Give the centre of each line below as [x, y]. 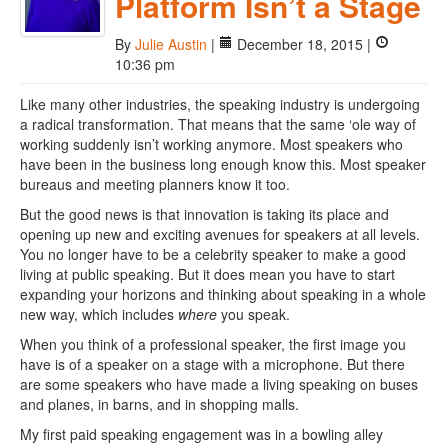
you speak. [255, 314]
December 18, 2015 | [304, 44]
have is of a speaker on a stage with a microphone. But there [212, 364]
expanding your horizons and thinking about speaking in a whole [223, 294]
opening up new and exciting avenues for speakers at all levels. [220, 234]
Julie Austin [171, 44]
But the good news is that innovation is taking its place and [204, 214]
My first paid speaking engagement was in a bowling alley [201, 434]
